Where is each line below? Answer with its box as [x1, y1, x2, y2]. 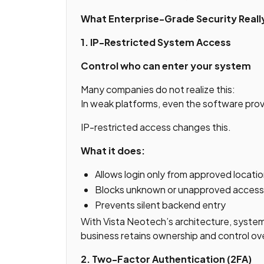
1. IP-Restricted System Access [81, 36, 231, 49]
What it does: [81, 144, 145, 157]
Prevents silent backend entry [95, 198, 226, 211]
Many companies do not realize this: [81, 83, 235, 96]
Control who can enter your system [81, 60, 251, 72]
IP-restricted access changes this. [81, 121, 231, 134]
